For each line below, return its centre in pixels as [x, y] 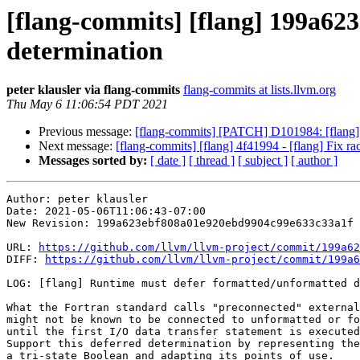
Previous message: [87, 132]
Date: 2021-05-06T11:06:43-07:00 [106, 211]
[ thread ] [212, 161]
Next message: [77, 146]
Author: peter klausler [77, 199]
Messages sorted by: [93, 161]
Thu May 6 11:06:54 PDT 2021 [87, 104]
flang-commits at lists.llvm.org [260, 90]
